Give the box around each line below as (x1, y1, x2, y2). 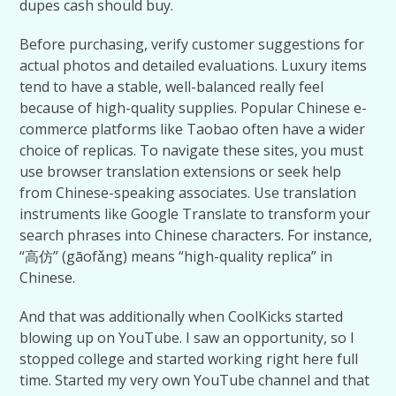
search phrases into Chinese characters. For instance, (19, 225, 373, 245)
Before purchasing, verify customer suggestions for (19, 34, 365, 54)
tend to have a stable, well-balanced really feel (19, 77, 324, 96)
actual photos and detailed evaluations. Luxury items (19, 56, 368, 75)
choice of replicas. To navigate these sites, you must (19, 141, 364, 160)
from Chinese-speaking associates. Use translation (19, 183, 357, 202)
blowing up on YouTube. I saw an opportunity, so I (19, 328, 355, 347)
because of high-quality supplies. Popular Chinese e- (19, 98, 368, 118)
